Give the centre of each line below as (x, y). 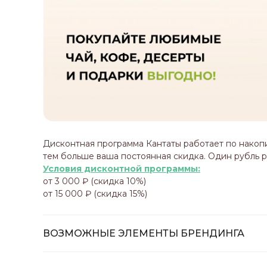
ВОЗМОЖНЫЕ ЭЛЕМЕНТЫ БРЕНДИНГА (144, 234)
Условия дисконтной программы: (122, 169)
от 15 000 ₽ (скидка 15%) (95, 194)
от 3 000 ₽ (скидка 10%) (94, 181)
